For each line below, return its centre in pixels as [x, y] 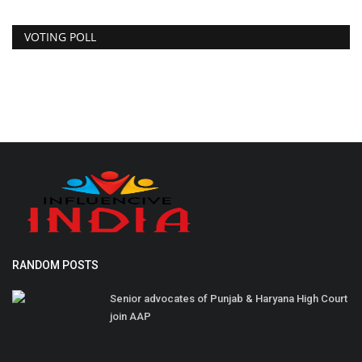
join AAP [130, 317]
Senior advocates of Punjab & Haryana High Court [229, 299]
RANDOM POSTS [55, 265]
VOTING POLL [60, 37]
